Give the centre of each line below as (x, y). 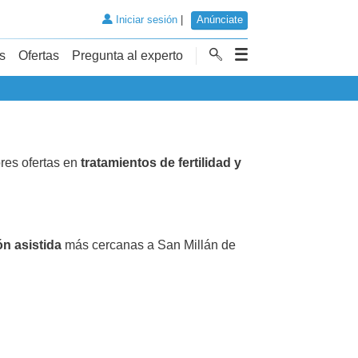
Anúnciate (219, 20)
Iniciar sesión (145, 20)
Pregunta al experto (127, 55)
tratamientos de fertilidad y (161, 162)
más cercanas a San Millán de (149, 245)
